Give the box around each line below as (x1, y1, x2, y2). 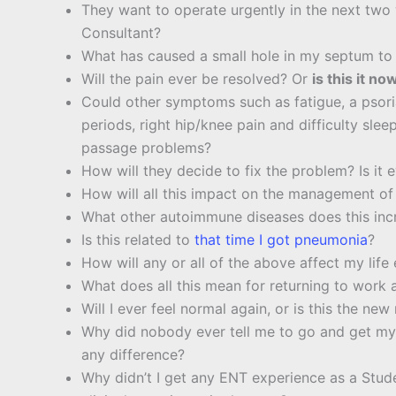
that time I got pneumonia (194, 231, 368, 249)
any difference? (81, 346, 185, 364)
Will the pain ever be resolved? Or (81, 70, 312, 88)
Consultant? (81, 24, 161, 42)
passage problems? (81, 139, 211, 157)
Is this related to (81, 231, 194, 249)
